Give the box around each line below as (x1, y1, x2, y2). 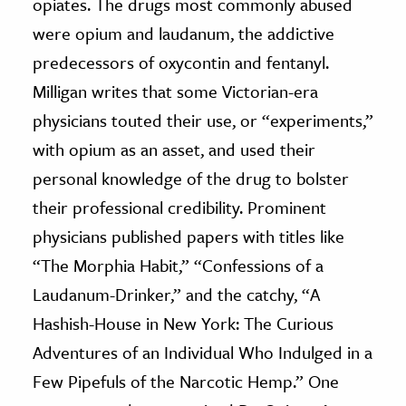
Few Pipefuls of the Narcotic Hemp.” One (33, 368, 339, 393)
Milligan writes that (33, 78, 177, 103)
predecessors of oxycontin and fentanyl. (33, 49, 329, 74)
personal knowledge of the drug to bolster (33, 165, 349, 190)
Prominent (247, 194, 326, 219)
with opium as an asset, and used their (33, 136, 315, 161)
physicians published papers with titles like (33, 223, 344, 248)
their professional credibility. (33, 194, 247, 219)
